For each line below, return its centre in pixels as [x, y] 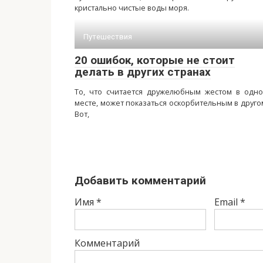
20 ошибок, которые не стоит [155, 60]
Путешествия [108, 37]
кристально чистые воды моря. [132, 8]
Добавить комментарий [140, 181]
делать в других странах [143, 72]
